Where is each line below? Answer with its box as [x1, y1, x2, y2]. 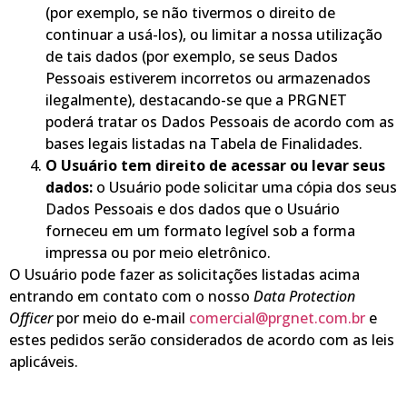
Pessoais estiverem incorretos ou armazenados [45, 67, 371, 88]
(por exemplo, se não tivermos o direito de [45, 2, 335, 23]
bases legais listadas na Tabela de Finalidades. [45, 133, 362, 154]
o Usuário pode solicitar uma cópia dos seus [93, 176, 397, 197]
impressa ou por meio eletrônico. [45, 242, 271, 263]
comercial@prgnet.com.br [189, 307, 365, 328]
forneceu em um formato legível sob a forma [45, 220, 355, 241]
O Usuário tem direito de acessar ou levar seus [45, 154, 385, 175]
